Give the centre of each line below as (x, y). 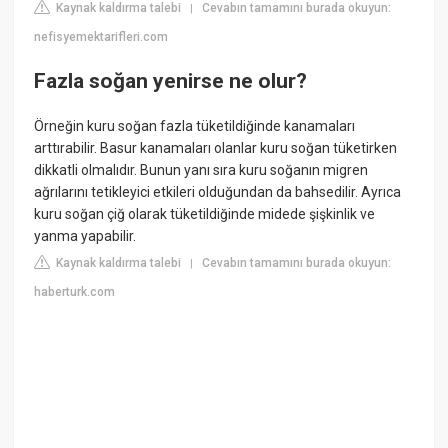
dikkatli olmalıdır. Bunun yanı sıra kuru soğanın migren (201, 170)
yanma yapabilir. (85, 236)
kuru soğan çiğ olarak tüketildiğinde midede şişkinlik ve (205, 214)
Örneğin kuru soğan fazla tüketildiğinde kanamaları (195, 126)
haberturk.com (75, 292)
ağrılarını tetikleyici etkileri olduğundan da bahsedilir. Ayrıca (218, 192)
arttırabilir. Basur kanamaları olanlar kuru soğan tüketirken (216, 148)
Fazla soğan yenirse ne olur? (171, 80)
